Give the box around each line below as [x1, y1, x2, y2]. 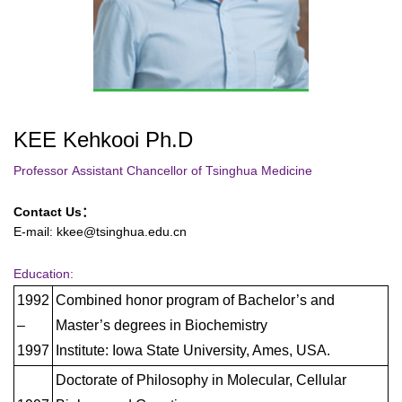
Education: [13, 266, 74, 281]
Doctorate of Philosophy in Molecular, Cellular [56, 371, 346, 388]
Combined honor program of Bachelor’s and [56, 292, 335, 308]
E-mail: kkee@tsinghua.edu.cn [13, 223, 187, 239]
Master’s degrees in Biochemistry [56, 317, 267, 333]
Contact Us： [13, 204, 94, 219]
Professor [13, 163, 68, 178]
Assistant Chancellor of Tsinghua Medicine [72, 163, 312, 178]
